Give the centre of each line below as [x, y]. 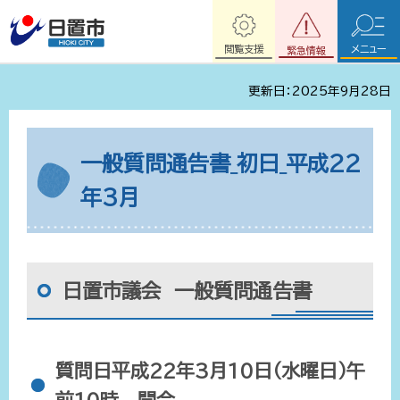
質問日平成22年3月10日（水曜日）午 [210, 371]
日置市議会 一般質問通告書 [187, 292]
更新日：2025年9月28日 [320, 91]
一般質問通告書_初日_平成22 [221, 163]
